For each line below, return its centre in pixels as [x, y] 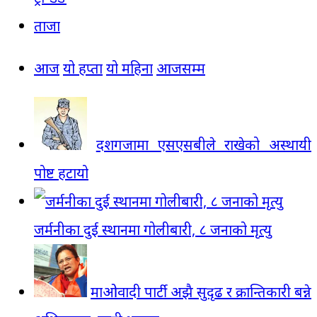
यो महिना [129, 68]
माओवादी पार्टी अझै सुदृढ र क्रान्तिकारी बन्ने [201, 292]
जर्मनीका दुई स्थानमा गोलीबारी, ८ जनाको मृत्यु [153, 229]
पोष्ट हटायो [61, 173]
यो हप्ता [83, 68]
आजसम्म [181, 68]
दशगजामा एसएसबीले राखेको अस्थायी [203, 144]
